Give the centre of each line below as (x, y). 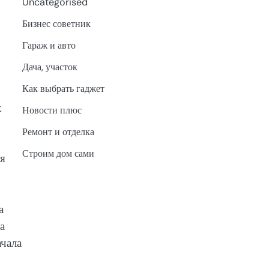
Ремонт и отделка (58, 131)
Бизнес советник (56, 23)
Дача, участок (50, 67)
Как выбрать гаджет (63, 88)
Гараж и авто (49, 45)
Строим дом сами (58, 153)
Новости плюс (52, 110)
